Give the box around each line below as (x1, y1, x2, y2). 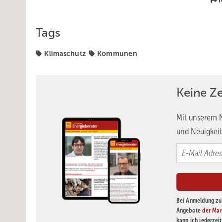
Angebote (176, 207, 203, 214)
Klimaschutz (44, 50, 86, 57)
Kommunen (97, 50, 137, 57)
